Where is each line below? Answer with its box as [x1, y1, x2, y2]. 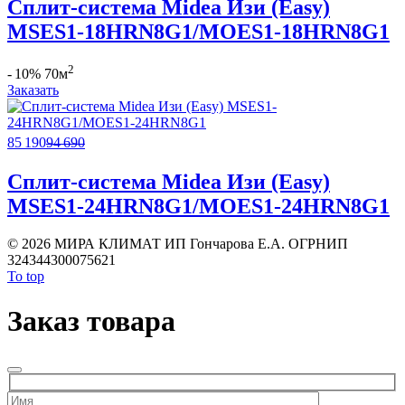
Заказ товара [7, 304, 175, 337]
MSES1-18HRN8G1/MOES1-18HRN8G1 [7, 20, 390, 44]
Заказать [7, 82, 59, 99]
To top [7, 268, 44, 285]
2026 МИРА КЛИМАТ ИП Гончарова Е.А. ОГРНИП [18, 236, 348, 252]
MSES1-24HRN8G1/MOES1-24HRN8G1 [7, 193, 390, 218]
